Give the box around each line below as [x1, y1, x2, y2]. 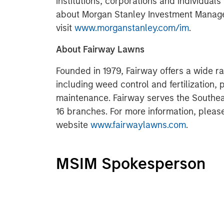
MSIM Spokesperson [56, 154, 205, 173]
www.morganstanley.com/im [74, 22, 189, 33]
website [56, 119, 90, 130]
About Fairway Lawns [56, 44, 147, 55]
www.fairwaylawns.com [90, 119, 186, 130]
